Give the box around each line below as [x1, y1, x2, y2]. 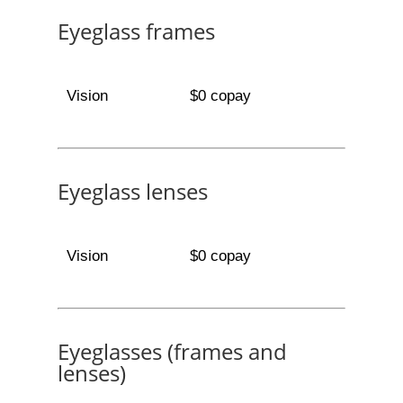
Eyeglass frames [58, 16, 215, 46]
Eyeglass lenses [58, 176, 208, 206]
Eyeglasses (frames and [58, 336, 287, 366]
